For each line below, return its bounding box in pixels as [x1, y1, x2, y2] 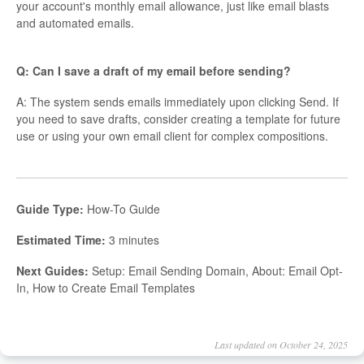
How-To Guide [84, 200, 160, 217]
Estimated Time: [16, 231, 106, 248]
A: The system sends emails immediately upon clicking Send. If [16, 93, 339, 110]
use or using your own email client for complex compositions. [16, 127, 328, 144]
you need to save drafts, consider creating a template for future [16, 110, 340, 127]
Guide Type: [16, 200, 84, 217]
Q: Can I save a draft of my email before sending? [16, 62, 291, 79]
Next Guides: [16, 262, 89, 279]
